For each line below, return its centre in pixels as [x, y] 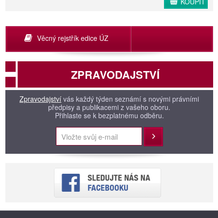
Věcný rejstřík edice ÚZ [73, 38]
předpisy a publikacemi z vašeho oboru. [109, 107]
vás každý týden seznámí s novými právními [130, 99]
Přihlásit [155, 137]
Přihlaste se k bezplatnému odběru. [109, 116]
